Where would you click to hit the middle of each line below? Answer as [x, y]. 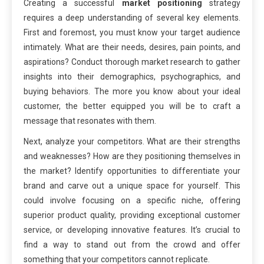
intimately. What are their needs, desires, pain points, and [132, 47]
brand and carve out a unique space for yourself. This [132, 185]
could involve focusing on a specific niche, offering [132, 200]
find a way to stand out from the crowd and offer [132, 244]
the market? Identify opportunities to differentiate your [132, 171]
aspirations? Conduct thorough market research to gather [132, 62]
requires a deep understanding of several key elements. [132, 17]
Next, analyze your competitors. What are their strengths [132, 141]
